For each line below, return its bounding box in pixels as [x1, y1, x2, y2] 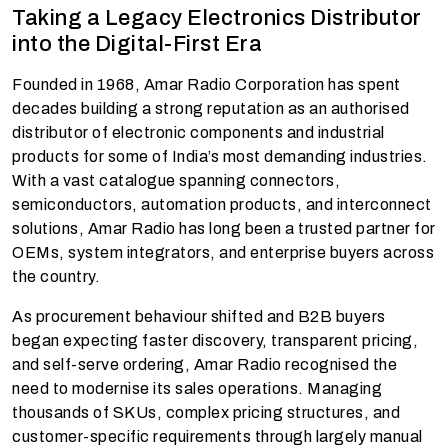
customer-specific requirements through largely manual [12, 428, 423, 446]
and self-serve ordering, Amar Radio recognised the [12, 356, 397, 374]
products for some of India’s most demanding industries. [12, 148, 428, 166]
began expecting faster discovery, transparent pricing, [12, 332, 418, 350]
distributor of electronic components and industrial [12, 124, 385, 142]
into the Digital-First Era [12, 32, 262, 57]
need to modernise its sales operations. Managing [12, 380, 382, 398]
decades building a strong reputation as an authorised [12, 100, 410, 118]
